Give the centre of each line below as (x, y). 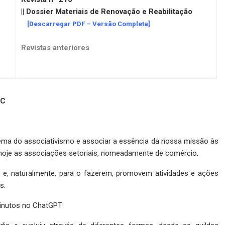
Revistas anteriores (55, 48)
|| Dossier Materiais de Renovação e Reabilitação (107, 12)
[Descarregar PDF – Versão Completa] (86, 24)
